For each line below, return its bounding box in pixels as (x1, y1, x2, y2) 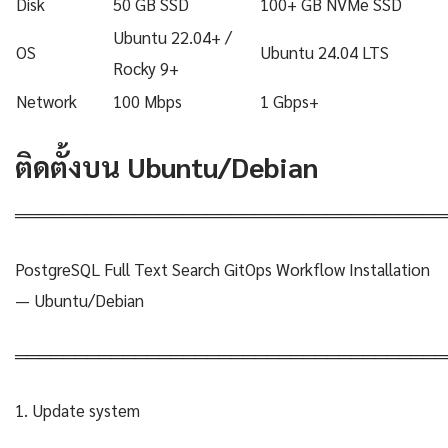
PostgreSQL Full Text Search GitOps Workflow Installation (15, 258, 430, 281)
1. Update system (15, 399, 140, 422)
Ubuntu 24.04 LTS (260, 41, 389, 64)
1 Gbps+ (260, 90, 319, 113)
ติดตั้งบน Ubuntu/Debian (15, 148, 318, 185)
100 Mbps (113, 90, 182, 113)
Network (16, 90, 77, 113)
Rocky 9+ (113, 57, 179, 80)
